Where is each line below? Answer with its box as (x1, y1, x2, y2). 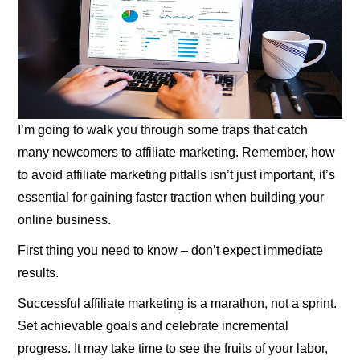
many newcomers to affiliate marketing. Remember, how (18, 145, 336, 159)
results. (18, 265, 59, 280)
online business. (18, 212, 112, 227)
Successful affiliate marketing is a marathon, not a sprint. (18, 296, 337, 310)
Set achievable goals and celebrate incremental (18, 318, 289, 333)
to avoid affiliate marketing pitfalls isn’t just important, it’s (18, 167, 336, 182)
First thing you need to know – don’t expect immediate (18, 243, 324, 257)
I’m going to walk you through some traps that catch (18, 122, 309, 137)
